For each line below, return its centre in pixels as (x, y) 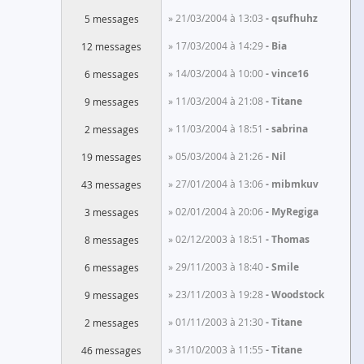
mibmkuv (295, 184)
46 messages (111, 350)
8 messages (111, 240)
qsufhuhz (295, 18)
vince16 (290, 74)
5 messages (111, 19)
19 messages (111, 157)
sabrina (290, 129)
